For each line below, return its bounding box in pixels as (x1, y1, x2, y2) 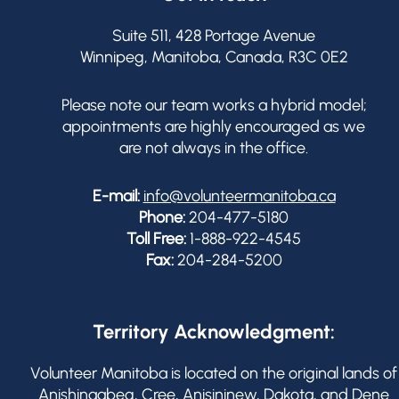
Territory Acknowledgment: (93, 320, 335, 344)
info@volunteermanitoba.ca (142, 186, 336, 206)
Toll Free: (126, 229, 186, 248)
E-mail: (92, 186, 140, 206)
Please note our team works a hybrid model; (61, 95, 367, 115)
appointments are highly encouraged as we (62, 117, 365, 136)
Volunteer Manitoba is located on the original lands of (30, 363, 397, 383)
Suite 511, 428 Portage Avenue (112, 26, 315, 45)
